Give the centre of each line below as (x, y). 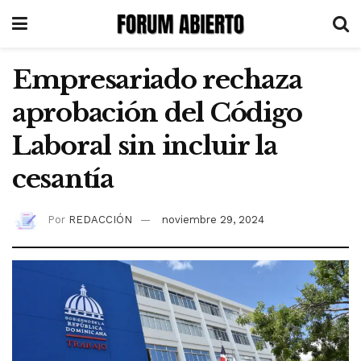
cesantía (63, 179)
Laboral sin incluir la (145, 146)
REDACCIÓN (100, 219)
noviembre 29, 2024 (213, 219)
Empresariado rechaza (157, 80)
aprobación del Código (158, 113)
